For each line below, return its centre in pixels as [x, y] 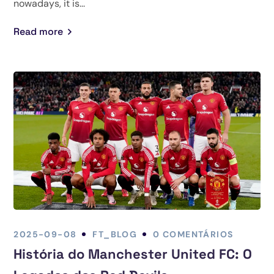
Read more [39, 32]
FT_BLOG [115, 234]
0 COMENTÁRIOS [193, 234]
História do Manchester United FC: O [133, 254]
